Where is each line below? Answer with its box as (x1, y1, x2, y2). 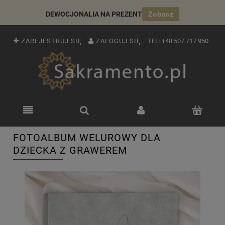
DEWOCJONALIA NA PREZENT (46, 10, 142, 18)
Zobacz (148, 10, 173, 18)
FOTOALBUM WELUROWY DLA (13, 132, 161, 144)
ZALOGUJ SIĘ (96, 37, 141, 45)
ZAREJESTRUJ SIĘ (21, 37, 82, 45)
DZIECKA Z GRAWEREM (13, 144, 127, 156)
